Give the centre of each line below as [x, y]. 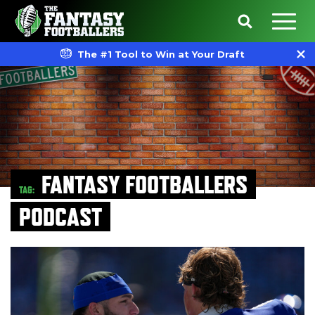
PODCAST [60, 217]
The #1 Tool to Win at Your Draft [161, 54]
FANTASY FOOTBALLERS [144, 184]
